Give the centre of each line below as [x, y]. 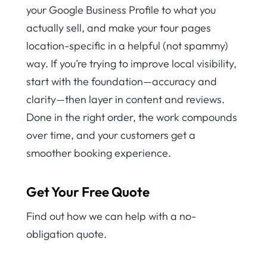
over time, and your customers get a [111, 135]
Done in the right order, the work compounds [132, 117]
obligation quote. [66, 234]
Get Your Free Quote [88, 192]
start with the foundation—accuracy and [122, 82]
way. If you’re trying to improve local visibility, [131, 64]
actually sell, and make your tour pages [119, 28]
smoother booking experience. [99, 153]
